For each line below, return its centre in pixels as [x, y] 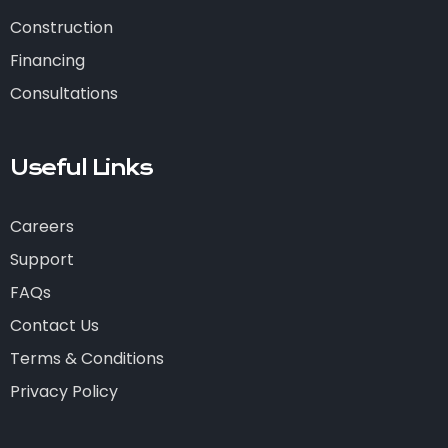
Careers [42, 227]
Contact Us [54, 326]
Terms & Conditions [87, 359]
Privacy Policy [64, 392]
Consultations [64, 94]
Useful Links [81, 168]
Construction [61, 28]
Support [42, 260]
